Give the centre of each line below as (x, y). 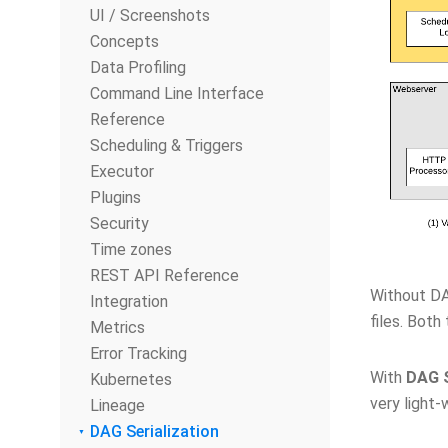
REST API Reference (164, 275)
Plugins (115, 197)
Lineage (117, 405)
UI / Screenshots (150, 15)
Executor (122, 171)
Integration (129, 301)
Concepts (124, 41)
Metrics (117, 327)
